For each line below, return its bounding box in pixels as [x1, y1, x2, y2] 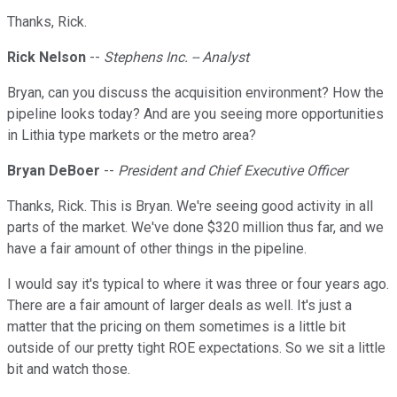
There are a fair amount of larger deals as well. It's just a [7, 297, 352, 315]
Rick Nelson [7, 49, 86, 66]
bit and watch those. [7, 361, 130, 378]
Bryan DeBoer [7, 162, 100, 180]
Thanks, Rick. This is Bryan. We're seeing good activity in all [7, 198, 373, 215]
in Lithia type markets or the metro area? [7, 127, 256, 144]
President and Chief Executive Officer [118, 162, 347, 180]
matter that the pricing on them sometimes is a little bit [7, 318, 346, 336]
